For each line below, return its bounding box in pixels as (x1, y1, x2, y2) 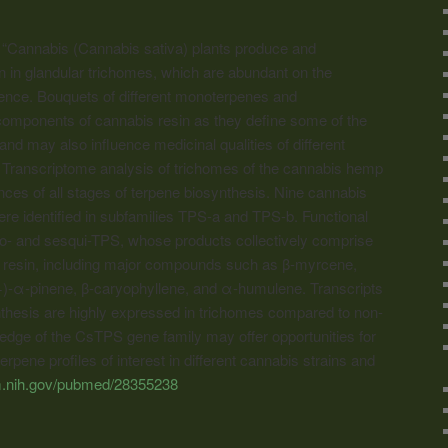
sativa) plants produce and (140, 36, 316, 58)
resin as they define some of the (154, 108, 367, 130)
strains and (299, 348, 375, 370)
